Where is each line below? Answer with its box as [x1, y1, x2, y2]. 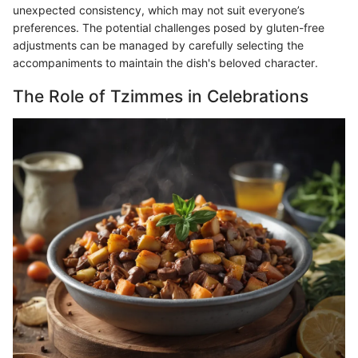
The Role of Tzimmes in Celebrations [13, 86, 308, 107]
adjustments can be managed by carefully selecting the [13, 38, 304, 53]
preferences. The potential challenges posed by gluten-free [13, 21, 324, 35]
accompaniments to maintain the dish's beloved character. [13, 56, 318, 70]
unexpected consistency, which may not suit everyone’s [13, 3, 304, 18]
